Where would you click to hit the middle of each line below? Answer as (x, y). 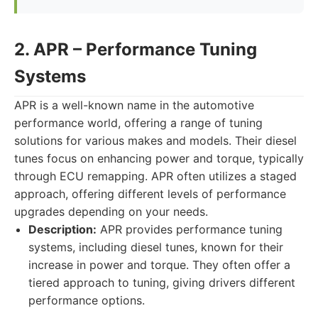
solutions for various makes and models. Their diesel (155, 141)
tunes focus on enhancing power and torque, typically (159, 158)
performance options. (87, 300)
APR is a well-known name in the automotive (134, 105)
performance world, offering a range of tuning (138, 123)
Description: (62, 229)
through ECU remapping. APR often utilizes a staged (155, 176)
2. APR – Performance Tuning (136, 49)
